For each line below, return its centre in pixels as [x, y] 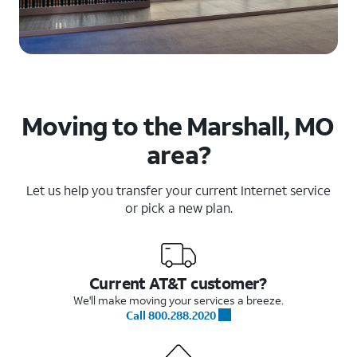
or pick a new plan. [178, 207]
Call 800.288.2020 [171, 315]
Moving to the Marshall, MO [178, 126]
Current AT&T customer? [178, 282]
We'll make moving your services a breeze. [178, 300]
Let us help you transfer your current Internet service [178, 190]
